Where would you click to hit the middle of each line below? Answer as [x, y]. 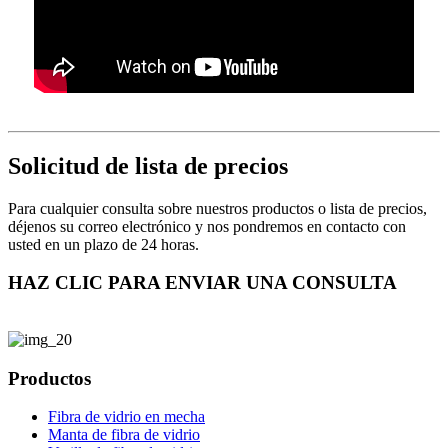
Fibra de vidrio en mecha [126, 417]
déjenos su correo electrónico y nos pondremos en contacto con [207, 226]
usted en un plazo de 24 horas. [103, 244]
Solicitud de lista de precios [148, 165]
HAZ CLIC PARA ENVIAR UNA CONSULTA [202, 283]
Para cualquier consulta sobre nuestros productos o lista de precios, [217, 208]
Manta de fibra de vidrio [124, 435]
